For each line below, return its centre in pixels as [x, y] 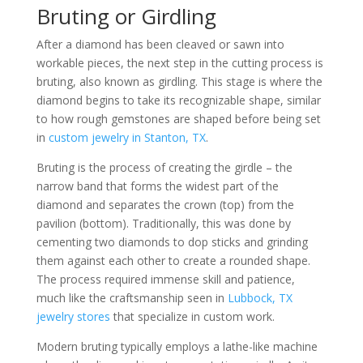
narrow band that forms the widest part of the [157, 186]
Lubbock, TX [260, 298]
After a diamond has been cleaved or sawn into [160, 44]
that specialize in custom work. [192, 316]
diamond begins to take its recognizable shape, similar [178, 100]
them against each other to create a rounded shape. [173, 261]
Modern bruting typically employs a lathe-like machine [177, 346]
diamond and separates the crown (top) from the [165, 205]
